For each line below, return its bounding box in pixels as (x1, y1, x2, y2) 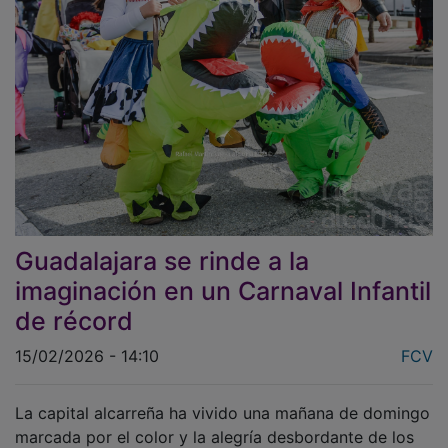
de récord (15, 291, 133, 322)
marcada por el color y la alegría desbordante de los (15, 412, 414, 433)
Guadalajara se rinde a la (15, 231, 309, 262)
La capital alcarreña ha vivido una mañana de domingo (15, 388, 430, 409)
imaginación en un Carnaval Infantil (15, 261, 431, 292)
